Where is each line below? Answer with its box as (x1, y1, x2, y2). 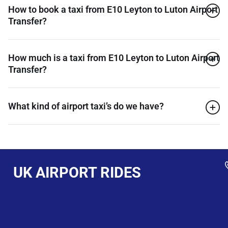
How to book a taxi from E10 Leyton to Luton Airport (8, 4, 218, 15)
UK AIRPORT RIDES (13, 164, 141, 181)
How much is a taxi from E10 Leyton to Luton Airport (8, 52, 219, 63)
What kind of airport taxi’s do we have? (8, 100, 164, 111)
